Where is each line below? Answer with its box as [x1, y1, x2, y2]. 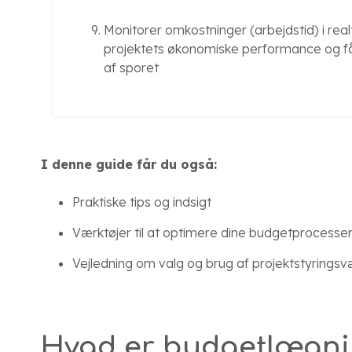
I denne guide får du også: [41, 156, 217, 173]
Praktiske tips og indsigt [72, 194, 211, 211]
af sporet [104, 60, 159, 76]
